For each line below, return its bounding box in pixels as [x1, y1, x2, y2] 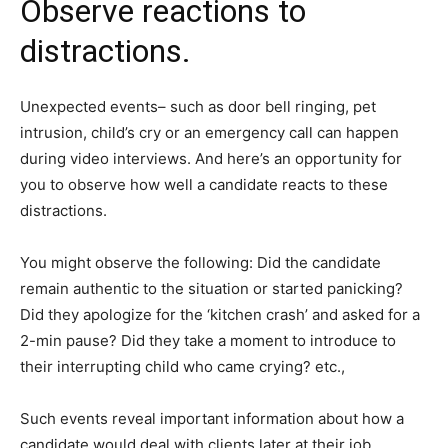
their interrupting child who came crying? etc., [20, 356, 345, 376]
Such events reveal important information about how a [20, 408, 404, 428]
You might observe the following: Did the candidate [20, 252, 381, 272]
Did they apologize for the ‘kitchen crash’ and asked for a [20, 304, 420, 324]
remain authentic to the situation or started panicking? [20, 278, 403, 298]
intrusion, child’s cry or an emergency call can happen [20, 122, 399, 142]
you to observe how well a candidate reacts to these [20, 174, 388, 194]
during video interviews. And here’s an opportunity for [20, 148, 402, 168]
